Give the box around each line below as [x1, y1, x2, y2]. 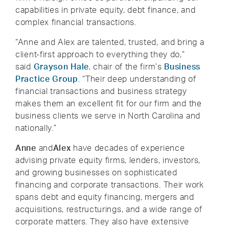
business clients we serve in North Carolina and [15, 110, 200, 121]
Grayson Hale [33, 61, 89, 72]
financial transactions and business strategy [15, 86, 187, 96]
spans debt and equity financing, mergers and [15, 192, 194, 202]
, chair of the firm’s [88, 61, 165, 72]
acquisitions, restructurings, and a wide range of [15, 204, 202, 214]
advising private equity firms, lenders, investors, [15, 155, 201, 165]
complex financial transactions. [15, 17, 136, 27]
